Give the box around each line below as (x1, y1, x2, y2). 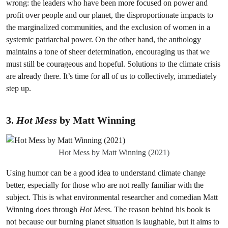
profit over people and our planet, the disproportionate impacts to (6, 10, 213, 20)
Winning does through (6, 205, 79, 214)
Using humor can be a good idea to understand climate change (6, 168, 206, 178)
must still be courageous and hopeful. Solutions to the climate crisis (6, 59, 220, 69)
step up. (6, 83, 31, 93)
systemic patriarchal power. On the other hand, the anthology (6, 35, 201, 44)
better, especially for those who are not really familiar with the (6, 180, 204, 190)
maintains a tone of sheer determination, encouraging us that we (6, 47, 210, 56)
